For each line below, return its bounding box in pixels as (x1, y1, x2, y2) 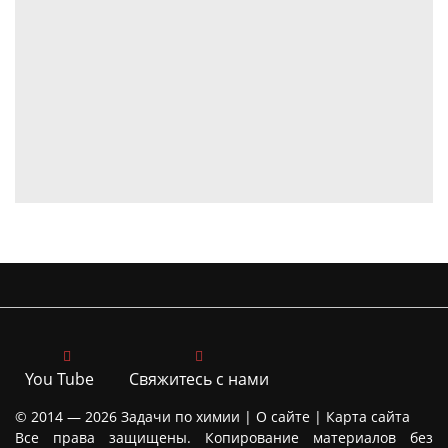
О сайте (256, 406, 310, 426)
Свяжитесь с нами (128, 367, 269, 390)
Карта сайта (326, 406, 410, 426)
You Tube (25, 367, 94, 390)
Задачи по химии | (117, 406, 256, 426)
